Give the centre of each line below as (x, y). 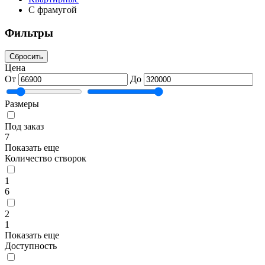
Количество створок (46, 159)
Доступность (31, 246)
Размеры (22, 104)
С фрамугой (53, 10)
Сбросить (26, 57)
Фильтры (29, 33)
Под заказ (24, 127)
